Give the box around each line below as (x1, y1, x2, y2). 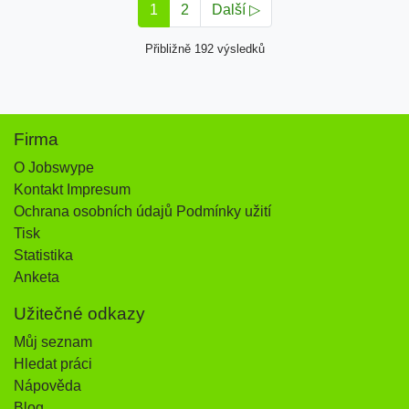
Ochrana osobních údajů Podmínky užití (14, 204, 271, 220)
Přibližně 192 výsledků (144, 42, 265, 57)
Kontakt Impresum (14, 182, 131, 198)
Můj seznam (14, 334, 92, 351)
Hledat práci (14, 356, 92, 372)
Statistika (14, 247, 73, 264)
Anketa (14, 269, 59, 286)
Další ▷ (211, 2, 260, 18)
